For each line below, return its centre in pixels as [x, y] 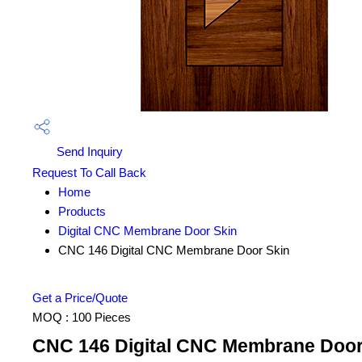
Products [82, 212]
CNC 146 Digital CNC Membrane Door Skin [174, 250]
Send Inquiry [88, 152]
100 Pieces [101, 318]
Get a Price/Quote [80, 298]
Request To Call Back [89, 173]
